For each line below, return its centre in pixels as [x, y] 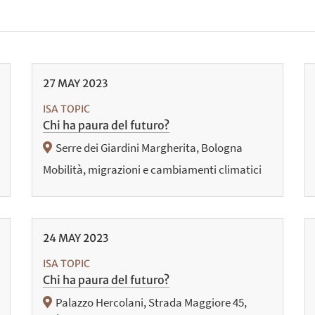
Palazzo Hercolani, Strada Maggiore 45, [152, 303]
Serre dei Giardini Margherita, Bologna [149, 148]
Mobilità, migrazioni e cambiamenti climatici [152, 170]
